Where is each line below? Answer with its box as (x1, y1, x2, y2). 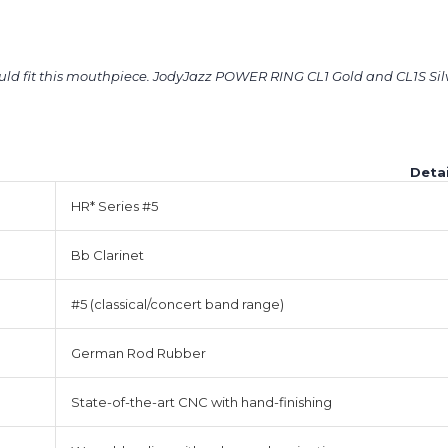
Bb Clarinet (71, 247, 144, 264)
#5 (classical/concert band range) (71, 296, 284, 313)
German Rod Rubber (71, 345, 206, 362)
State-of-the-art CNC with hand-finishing (71, 394, 332, 411)
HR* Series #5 (71, 198, 158, 215)
